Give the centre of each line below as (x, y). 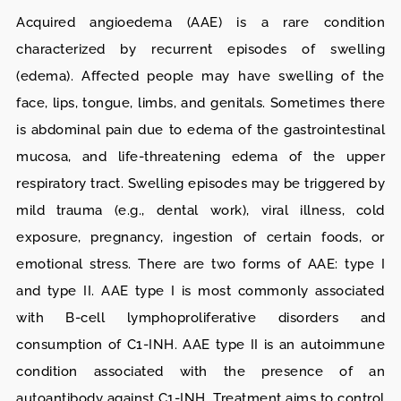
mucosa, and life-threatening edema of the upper (200, 157)
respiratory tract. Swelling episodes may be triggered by (200, 184)
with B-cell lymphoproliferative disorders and (200, 318)
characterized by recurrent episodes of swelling (200, 50)
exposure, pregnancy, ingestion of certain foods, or (200, 238)
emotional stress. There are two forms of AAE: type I (200, 264)
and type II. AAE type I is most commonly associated (200, 291)
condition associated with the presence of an (200, 372)
